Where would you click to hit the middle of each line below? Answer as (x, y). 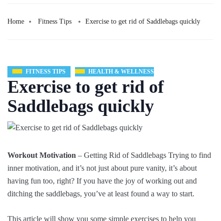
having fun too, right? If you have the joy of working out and (102, 181)
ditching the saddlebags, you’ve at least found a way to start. (101, 194)
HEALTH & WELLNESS (121, 72)
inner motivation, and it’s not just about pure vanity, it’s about (102, 168)
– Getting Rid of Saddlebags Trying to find (144, 155)
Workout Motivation (42, 155)
